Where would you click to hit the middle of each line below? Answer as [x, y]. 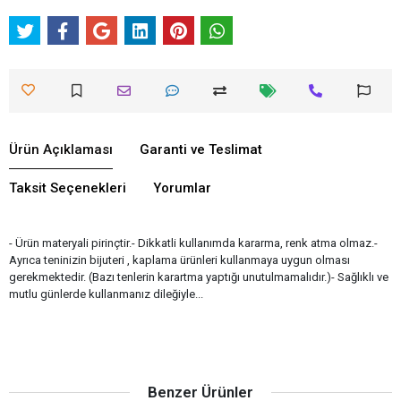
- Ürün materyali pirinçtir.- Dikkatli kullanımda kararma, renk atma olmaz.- [193, 243]
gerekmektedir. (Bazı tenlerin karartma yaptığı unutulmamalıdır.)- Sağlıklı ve [199, 277]
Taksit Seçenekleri [68, 188]
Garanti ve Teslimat [201, 149]
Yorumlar [182, 188]
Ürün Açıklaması [61, 149]
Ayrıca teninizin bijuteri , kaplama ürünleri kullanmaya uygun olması [179, 260]
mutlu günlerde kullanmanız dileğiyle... [106, 294]
